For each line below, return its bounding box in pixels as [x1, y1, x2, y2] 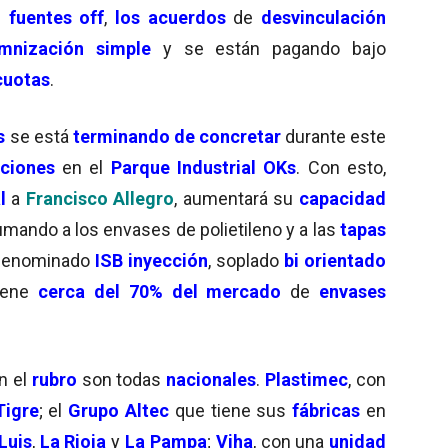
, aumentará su [174, 187, 300, 209]
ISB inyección [90, 249, 208, 271]
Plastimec [265, 368, 349, 390]
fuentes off [8, 6, 105, 28]
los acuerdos [114, 6, 226, 28]
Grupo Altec [68, 399, 169, 421]
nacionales [166, 368, 257, 390]
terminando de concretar [72, 125, 281, 147]
